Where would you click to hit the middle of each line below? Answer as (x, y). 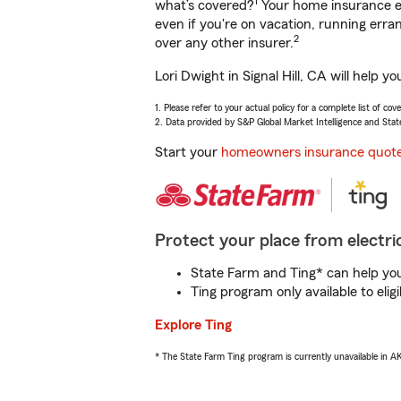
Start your (188, 152)
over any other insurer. (224, 43)
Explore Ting (193, 325)
